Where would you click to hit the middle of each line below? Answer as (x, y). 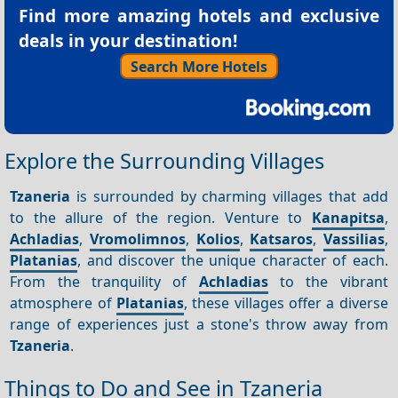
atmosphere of (64, 302)
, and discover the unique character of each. (233, 260)
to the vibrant (328, 281)
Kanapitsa (348, 217)
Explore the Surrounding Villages (164, 160)
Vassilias (354, 239)
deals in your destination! (128, 40)
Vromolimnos (137, 239)
